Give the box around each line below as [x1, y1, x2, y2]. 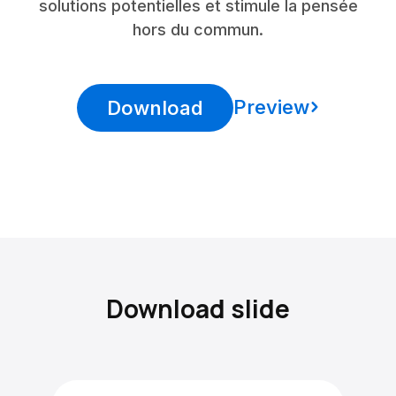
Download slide [106, 292, 290, 325]
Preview [232, 95, 309, 118]
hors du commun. [133, 20, 263, 39]
